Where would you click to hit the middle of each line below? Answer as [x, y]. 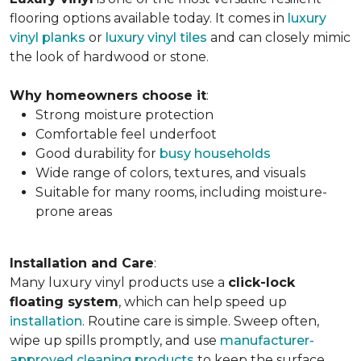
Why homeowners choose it [108, 95]
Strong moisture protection [124, 115]
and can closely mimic [279, 37]
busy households [215, 154]
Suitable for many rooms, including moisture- [181, 192]
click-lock [261, 282]
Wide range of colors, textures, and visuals [170, 173]
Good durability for [98, 154]
